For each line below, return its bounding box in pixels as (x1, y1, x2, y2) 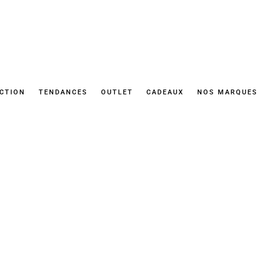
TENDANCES (39, 88, 88, 96)
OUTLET (101, 88, 134, 96)
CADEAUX (146, 88, 184, 96)
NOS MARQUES (197, 88, 258, 96)
